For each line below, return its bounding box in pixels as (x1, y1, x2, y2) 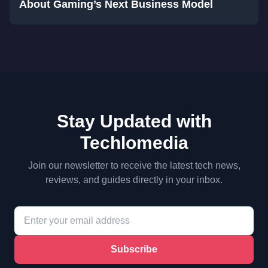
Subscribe (111, 244, 157, 255)
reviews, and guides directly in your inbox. (45, 175, 223, 185)
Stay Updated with (56, 111, 212, 132)
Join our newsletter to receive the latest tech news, (28, 160, 240, 171)
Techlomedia (80, 133, 188, 153)
